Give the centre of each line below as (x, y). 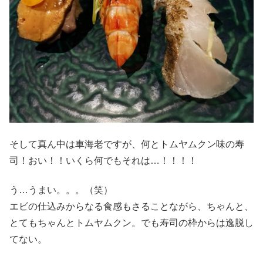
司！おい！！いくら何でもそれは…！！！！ (103, 160)
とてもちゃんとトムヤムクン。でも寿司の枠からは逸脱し (131, 222)
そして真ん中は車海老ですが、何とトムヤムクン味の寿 (127, 144)
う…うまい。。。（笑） (61, 190)
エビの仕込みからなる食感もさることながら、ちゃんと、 (131, 206)
